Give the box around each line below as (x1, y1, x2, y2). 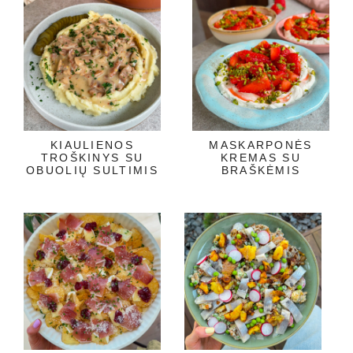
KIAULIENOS (50, 138, 134, 151)
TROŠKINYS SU (40, 150, 144, 164)
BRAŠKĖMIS (221, 163, 301, 176)
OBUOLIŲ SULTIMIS (26, 163, 158, 176)
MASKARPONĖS (209, 138, 313, 151)
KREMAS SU (221, 150, 301, 164)
